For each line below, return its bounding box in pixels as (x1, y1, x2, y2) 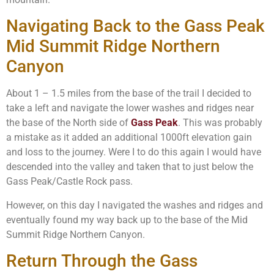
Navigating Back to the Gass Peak (6, 16, 265, 37)
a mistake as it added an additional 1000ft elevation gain (6, 131, 252, 144)
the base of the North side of (6, 117, 131, 129)
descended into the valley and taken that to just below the (6, 161, 253, 173)
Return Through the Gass (6, 251, 198, 272)
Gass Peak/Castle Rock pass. (6, 176, 133, 188)
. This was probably (178, 117, 262, 129)
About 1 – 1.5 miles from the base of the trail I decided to (6, 87, 251, 100)
